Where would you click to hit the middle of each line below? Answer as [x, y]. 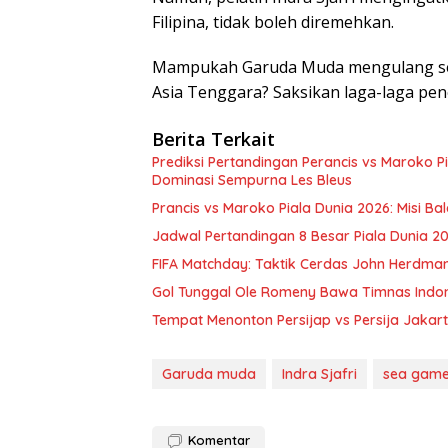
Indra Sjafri [319, 374]
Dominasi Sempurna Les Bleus [252, 180]
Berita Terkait [213, 139]
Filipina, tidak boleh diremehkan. [273, 22]
